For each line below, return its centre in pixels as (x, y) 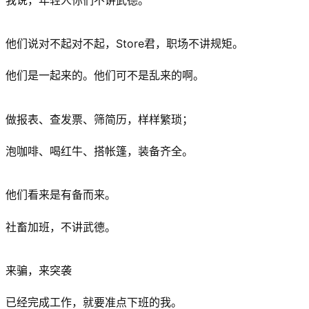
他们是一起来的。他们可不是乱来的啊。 (105, 76)
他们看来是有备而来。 (61, 195)
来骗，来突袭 (39, 270)
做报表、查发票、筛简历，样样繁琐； (99, 119)
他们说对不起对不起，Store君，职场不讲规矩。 (124, 44)
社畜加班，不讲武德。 (61, 227)
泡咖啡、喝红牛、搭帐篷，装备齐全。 (99, 151)
